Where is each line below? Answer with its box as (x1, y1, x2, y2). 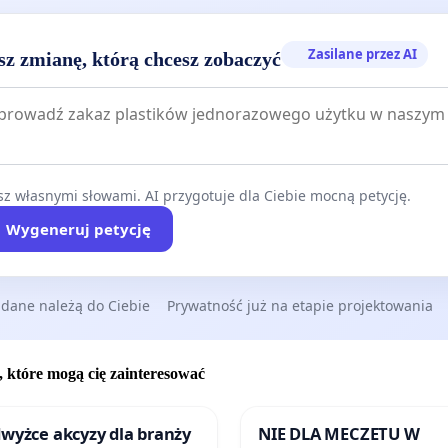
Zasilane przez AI (308, 45, 418, 64)
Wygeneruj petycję (5, 219, 151, 240)
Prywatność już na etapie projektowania (167, 296, 433, 316)
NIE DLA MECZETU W (258, 421, 420, 445)
